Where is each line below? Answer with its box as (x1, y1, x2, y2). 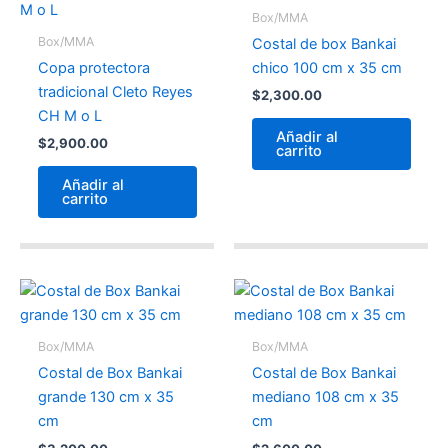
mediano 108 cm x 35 (251, 388, 399, 407)
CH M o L (37, 107, 102, 126)
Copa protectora (37, 59, 150, 78)
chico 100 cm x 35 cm (251, 59, 402, 78)
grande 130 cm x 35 (37, 388, 174, 407)
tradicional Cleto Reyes (37, 83, 193, 102)
